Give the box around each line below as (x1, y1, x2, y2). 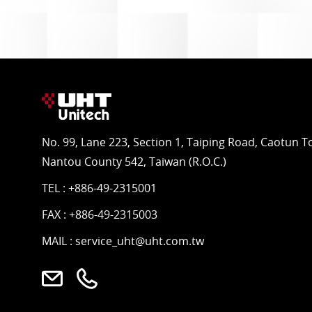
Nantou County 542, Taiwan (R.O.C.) (42, 154, 226, 170)
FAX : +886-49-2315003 (42, 207, 157, 223)
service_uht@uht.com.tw (75, 233, 204, 249)
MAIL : (42, 233, 75, 249)
